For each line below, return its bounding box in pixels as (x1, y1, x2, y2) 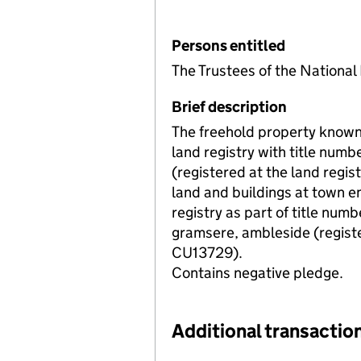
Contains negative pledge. (172, 263, 343, 282)
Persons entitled (172, 36, 285, 55)
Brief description (172, 97, 287, 116)
